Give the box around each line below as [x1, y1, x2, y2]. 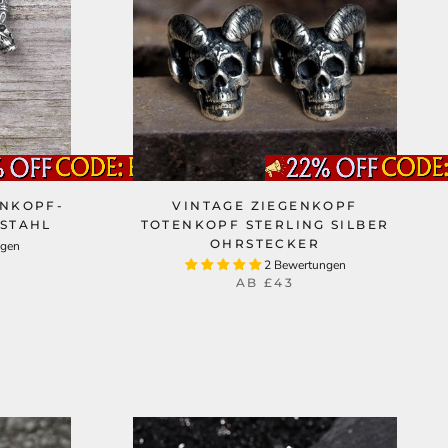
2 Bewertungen [263, 257, 346, 273]
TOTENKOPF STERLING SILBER [140, 217, 390, 232]
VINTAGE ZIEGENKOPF [172, 198, 358, 213]
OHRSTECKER [209, 236, 320, 251]
